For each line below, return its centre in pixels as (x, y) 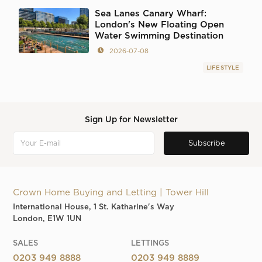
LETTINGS (150, 244)
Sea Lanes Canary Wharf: (151, 14)
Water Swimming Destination (159, 36)
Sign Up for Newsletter (131, 120)
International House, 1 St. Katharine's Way (94, 208)
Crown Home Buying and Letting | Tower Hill (111, 193)
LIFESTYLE (223, 68)
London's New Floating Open (160, 25)
